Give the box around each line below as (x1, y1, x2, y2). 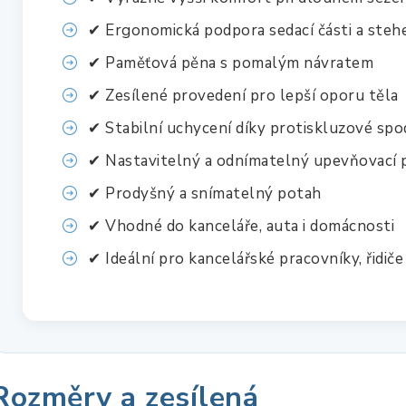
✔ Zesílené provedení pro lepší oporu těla (88, 84, 399, 106)
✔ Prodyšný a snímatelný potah (88, 182, 322, 204)
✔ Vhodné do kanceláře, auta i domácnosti (88, 215, 394, 237)
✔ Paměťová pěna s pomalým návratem (88, 52, 373, 73)
